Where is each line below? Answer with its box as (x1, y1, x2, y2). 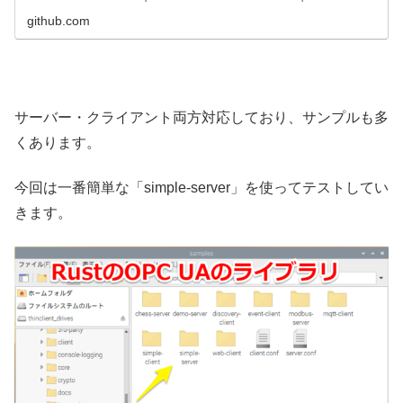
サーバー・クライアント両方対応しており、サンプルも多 (14, 109, 389, 125)
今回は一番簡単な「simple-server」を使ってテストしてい (14, 180, 389, 196)
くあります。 (14, 134, 101, 150)
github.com (27, 13, 91, 28)
